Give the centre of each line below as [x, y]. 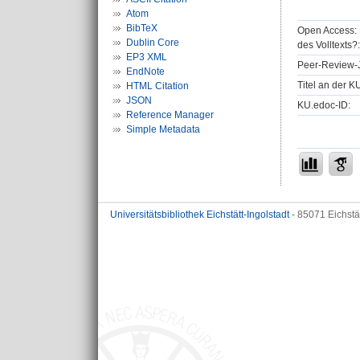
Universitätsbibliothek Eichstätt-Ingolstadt [200, 215]
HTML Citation [157, 86]
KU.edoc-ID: [324, 105]
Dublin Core [153, 43]
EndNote [145, 72]
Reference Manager [170, 115]
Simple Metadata [163, 129]
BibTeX [142, 28]
